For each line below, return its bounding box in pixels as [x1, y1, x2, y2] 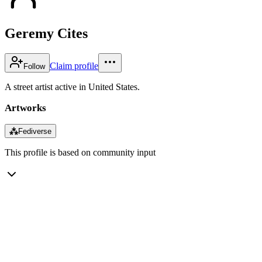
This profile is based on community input [5, 147, 156, 157]
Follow [23, 61, 45, 71]
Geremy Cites [5, 25, 88, 41]
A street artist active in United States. [5, 81, 140, 92]
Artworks [5, 102, 46, 113]
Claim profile [50, 60, 98, 71]
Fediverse [18, 126, 51, 136]
